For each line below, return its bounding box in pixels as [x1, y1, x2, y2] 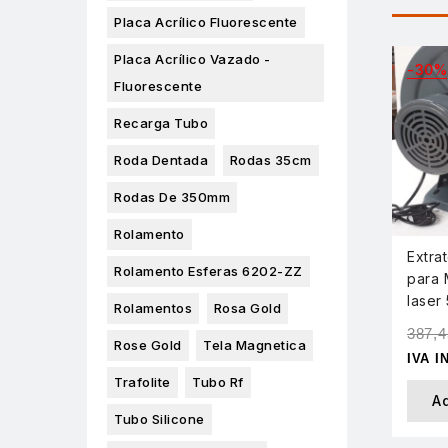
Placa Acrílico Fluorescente [114, 14, 298, 31]
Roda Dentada [114, 152, 208, 169]
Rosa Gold [213, 300, 281, 317]
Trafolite [114, 374, 171, 391]
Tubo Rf [192, 374, 244, 391]
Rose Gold [114, 337, 182, 354]
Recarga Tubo [114, 115, 208, 132]
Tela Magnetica [203, 337, 306, 354]
